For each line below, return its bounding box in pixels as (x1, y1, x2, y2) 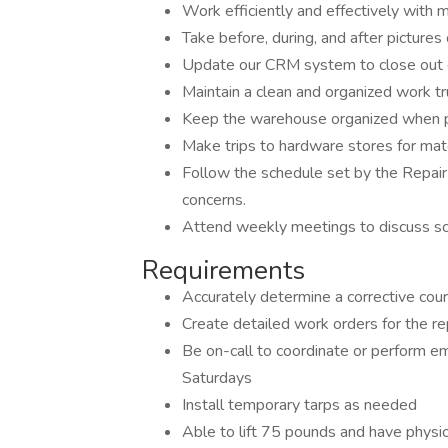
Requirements (142, 253, 305, 288)
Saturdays (182, 367, 252, 389)
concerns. (182, 189, 246, 211)
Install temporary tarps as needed (182, 394, 417, 416)
